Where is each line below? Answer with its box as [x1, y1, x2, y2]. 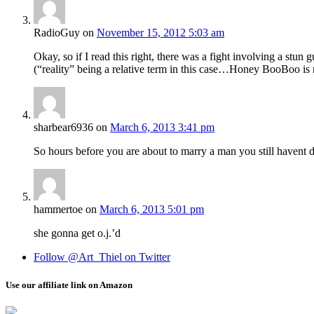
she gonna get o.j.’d [34, 227, 121, 240]
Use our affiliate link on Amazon [6, 279, 132, 290]
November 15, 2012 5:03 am [97, 27, 224, 39]
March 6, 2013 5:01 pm [100, 203, 204, 216]
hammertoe [34, 203, 83, 216]
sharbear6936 [34, 121, 93, 134]
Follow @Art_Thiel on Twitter [34, 251, 170, 264]
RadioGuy [34, 27, 80, 39]
